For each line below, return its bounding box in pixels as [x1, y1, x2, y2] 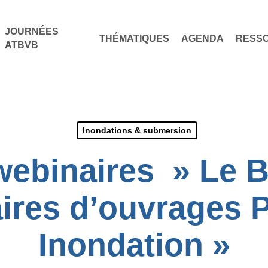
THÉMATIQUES [99, 33, 170, 44]
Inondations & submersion [82, 126, 191, 135]
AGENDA [181, 33, 224, 44]
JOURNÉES [4, 26, 59, 36]
